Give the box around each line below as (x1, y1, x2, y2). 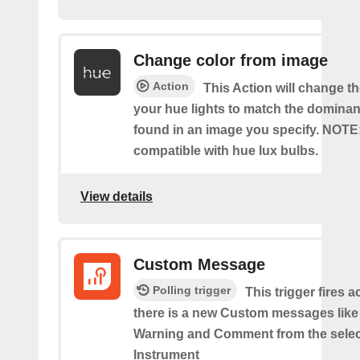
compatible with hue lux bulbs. (133, 143, 318, 157)
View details (80, 190, 153, 204)
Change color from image (133, 51, 328, 69)
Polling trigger (153, 283, 231, 297)
